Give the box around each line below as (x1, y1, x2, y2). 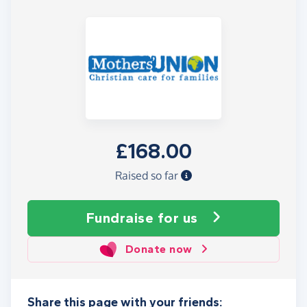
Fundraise (86, 209, 158, 226)
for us (157, 209, 198, 226)
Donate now (125, 242, 193, 256)
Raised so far (115, 168, 181, 182)
